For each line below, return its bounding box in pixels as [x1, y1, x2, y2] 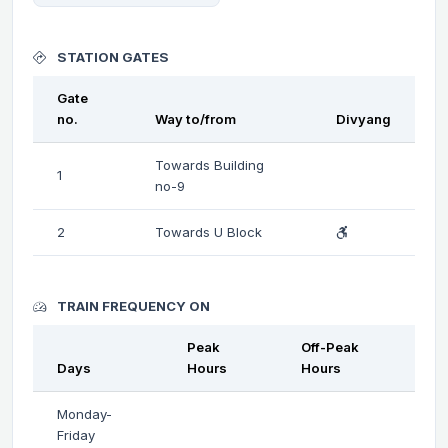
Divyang [336, 110, 391, 127]
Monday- [57, 405, 112, 422]
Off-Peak [301, 338, 359, 355]
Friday [57, 426, 95, 443]
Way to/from [155, 110, 236, 127]
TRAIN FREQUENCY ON [54, 297, 210, 314]
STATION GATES [54, 48, 169, 65]
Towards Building [155, 156, 264, 173]
